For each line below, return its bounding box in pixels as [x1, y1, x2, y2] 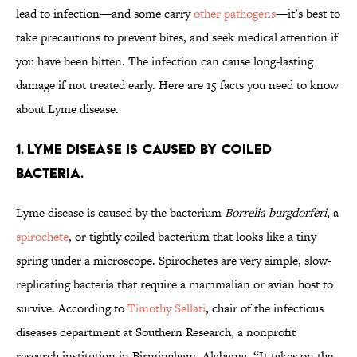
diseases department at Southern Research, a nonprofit [16, 324, 296, 341]
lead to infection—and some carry [16, 5, 194, 22]
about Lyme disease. [16, 100, 119, 118]
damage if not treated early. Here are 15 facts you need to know [16, 76, 339, 94]
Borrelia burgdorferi [225, 204, 327, 222]
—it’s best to [276, 5, 340, 22]
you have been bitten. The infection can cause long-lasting [16, 53, 313, 70]
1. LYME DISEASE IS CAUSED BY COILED [16, 140, 272, 158]
